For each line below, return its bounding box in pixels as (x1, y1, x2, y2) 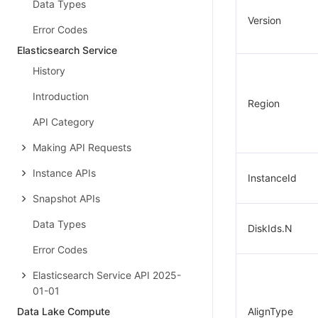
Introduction (33, 90, 89, 102)
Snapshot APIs (33, 192, 100, 204)
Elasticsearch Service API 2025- (33, 269, 181, 281)
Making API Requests (33, 141, 131, 153)
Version (248, 14, 281, 26)
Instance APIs (33, 167, 96, 179)
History (33, 65, 65, 77)
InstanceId (248, 172, 297, 184)
